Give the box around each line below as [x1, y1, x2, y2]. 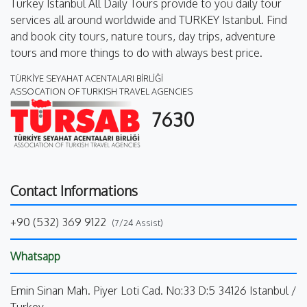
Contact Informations [10, 181, 138, 199]
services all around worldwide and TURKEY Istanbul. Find [10, 12, 287, 27]
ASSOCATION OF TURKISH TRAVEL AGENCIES [10, 85, 193, 97]
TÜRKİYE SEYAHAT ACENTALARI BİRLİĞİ [10, 72, 163, 84]
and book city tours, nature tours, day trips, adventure [10, 29, 275, 43]
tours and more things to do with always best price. [10, 45, 262, 60]
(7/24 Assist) [112, 217, 163, 228]
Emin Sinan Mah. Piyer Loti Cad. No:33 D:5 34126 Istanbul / [10, 283, 296, 297]
